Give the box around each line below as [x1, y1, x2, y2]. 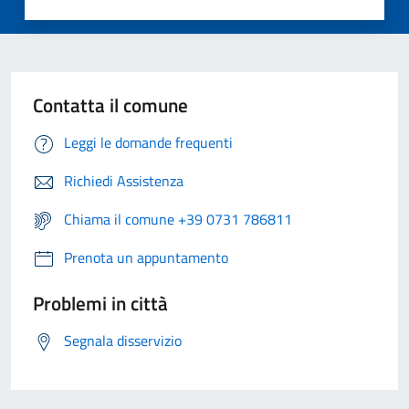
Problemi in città [33, 288, 168, 319]
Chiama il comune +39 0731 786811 [64, 208, 292, 231]
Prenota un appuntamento [64, 246, 228, 269]
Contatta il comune [33, 90, 188, 121]
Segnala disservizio [64, 330, 182, 352]
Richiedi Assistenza [64, 170, 184, 193]
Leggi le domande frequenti [64, 131, 233, 154]
